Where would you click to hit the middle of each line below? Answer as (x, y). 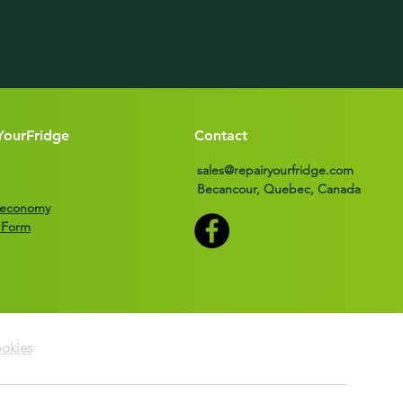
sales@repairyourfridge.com (275, 170)
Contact (220, 135)
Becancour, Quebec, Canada (278, 189)
